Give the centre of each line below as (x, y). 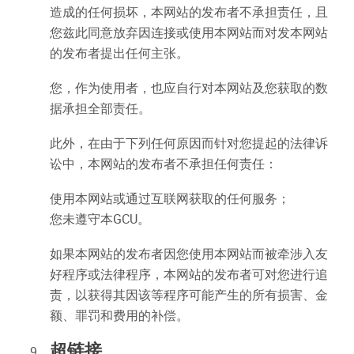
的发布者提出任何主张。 (119, 53)
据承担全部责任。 (100, 108)
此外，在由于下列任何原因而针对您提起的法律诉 (189, 143)
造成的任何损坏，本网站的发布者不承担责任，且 (189, 12)
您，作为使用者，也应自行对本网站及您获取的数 (189, 88)
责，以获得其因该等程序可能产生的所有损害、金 (189, 295)
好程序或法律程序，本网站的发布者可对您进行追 (189, 274)
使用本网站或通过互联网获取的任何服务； (170, 198)
